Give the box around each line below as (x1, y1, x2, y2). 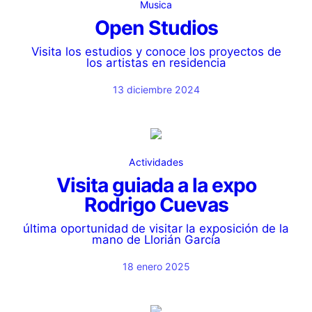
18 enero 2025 (122, 260, 190, 272)
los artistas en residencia (86, 56, 226, 70)
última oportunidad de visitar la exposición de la (23, 221, 289, 235)
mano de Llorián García (91, 233, 221, 247)
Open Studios (94, 16, 218, 40)
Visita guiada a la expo (56, 173, 256, 197)
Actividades (129, 156, 183, 168)
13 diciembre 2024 (112, 84, 200, 95)
